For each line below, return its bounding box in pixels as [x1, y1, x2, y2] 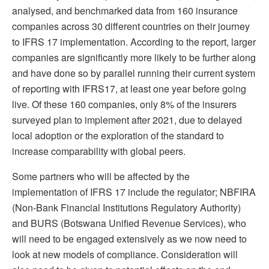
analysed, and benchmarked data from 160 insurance [12, 3, 238, 17]
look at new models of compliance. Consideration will [12, 247, 238, 261]
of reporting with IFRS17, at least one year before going [12, 81, 246, 95]
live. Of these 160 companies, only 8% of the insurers [12, 97, 237, 111]
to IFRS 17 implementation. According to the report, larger [12, 34, 256, 49]
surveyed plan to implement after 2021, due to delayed [12, 112, 242, 127]
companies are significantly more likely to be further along [12, 50, 256, 64]
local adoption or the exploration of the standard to [12, 128, 224, 142]
